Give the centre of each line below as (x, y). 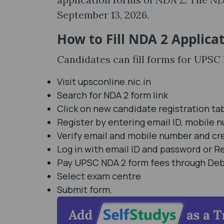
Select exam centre (100, 176)
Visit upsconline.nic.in (104, 82)
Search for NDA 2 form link (112, 95)
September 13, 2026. (103, 15)
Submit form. (85, 190)
